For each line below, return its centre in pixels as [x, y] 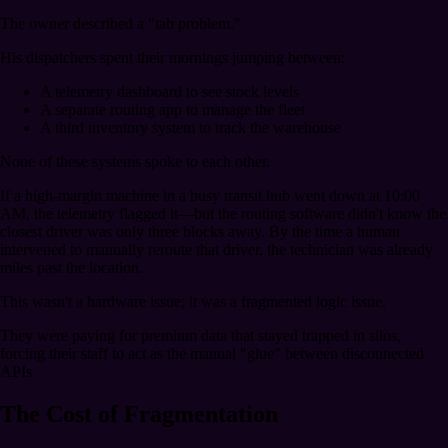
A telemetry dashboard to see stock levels [169, 92]
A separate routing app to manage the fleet [172, 110]
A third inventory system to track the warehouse [190, 128]
